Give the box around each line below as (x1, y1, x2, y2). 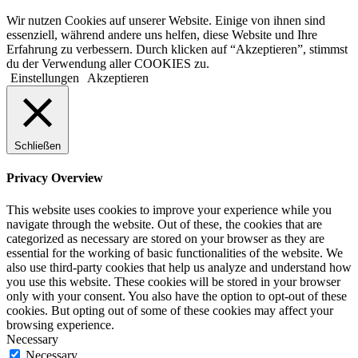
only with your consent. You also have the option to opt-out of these (6, 288, 347, 303)
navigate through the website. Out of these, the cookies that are (6, 217, 322, 231)
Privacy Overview (6, 171, 103, 185)
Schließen (14, 140, 61, 152)
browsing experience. (6, 317, 114, 332)
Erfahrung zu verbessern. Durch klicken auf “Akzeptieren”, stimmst (6, 42, 348, 56)
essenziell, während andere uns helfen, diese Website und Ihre (6, 28, 317, 42)
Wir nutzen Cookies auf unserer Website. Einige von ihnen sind (6, 14, 325, 27)
